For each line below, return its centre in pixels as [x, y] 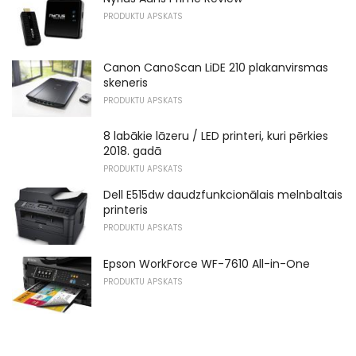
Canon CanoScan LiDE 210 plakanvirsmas [216, 67]
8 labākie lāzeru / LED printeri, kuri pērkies [216, 136]
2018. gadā [132, 151]
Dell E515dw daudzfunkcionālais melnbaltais [223, 195]
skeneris [126, 82]
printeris [126, 210]
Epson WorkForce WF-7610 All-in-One [207, 263]
